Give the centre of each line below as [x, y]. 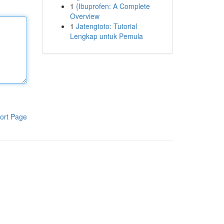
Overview [84, 16]
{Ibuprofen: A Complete [113, 6]
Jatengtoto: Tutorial [106, 26]
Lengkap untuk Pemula [106, 36]
